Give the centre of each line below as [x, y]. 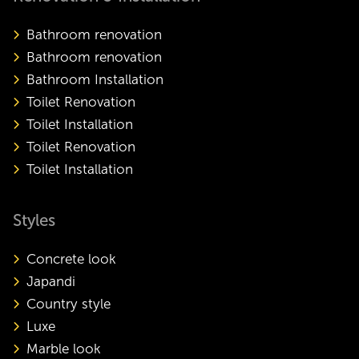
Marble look [63, 349]
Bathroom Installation [95, 79]
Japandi [50, 281]
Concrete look [71, 259]
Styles [34, 220]
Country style [68, 304]
